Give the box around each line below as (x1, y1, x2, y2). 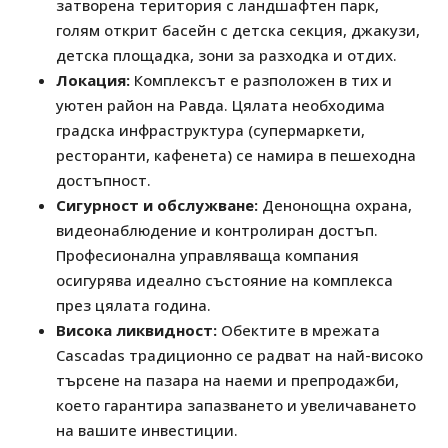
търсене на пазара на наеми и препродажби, (56, 370, 399, 391)
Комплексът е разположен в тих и (130, 70, 392, 91)
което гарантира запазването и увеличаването (56, 395, 416, 416)
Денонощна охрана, (258, 195, 412, 216)
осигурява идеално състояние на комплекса (56, 270, 393, 291)
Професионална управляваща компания (56, 245, 359, 266)
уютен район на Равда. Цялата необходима (56, 95, 385, 116)
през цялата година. (56, 295, 211, 316)
